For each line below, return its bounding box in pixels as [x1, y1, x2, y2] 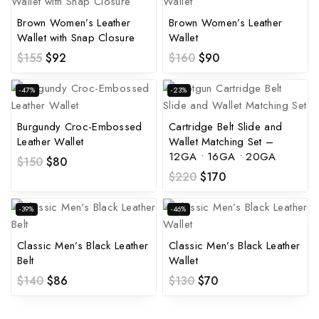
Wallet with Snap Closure [17, 30, 135, 46]
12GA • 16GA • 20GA [169, 148, 276, 164]
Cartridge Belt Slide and [169, 118, 283, 135]
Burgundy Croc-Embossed [17, 118, 142, 135]
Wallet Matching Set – [169, 133, 274, 150]
